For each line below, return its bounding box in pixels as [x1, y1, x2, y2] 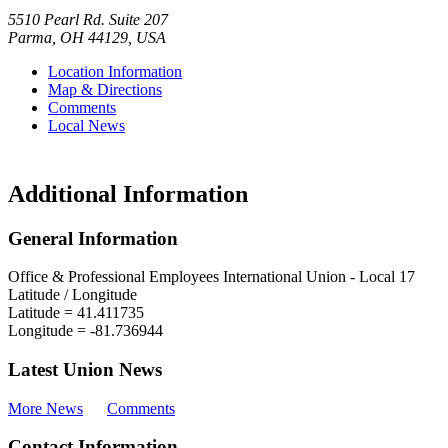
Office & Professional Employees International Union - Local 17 [8, 268, 415, 286]
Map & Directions [48, 80, 162, 98]
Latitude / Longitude [8, 286, 137, 304]
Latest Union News [8, 359, 162, 381]
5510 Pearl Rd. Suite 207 [8, 10, 168, 28]
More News [8, 399, 83, 417]
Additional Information [8, 180, 248, 207]
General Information [8, 227, 178, 249]
